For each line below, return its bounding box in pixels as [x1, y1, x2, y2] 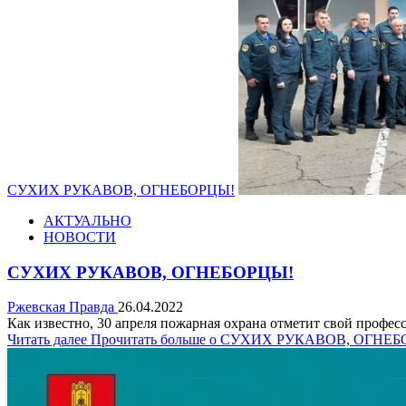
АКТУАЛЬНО [43, 212, 131, 228]
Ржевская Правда [7, 299, 118, 315]
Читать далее [7, 332, 91, 348]
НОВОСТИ [43, 228, 116, 245]
